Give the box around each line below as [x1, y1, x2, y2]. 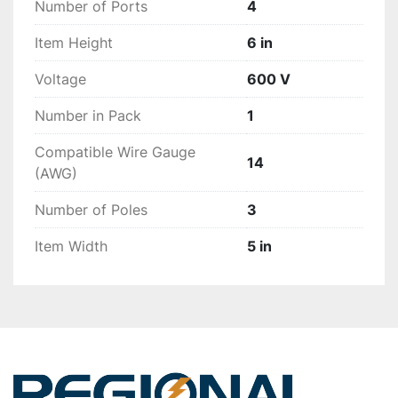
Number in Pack [35, 107, 141, 125]
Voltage [35, 70, 86, 89]
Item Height [35, 34, 113, 52]
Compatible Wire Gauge [35, 143, 195, 162]
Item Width [35, 237, 107, 256]
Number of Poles [35, 201, 147, 219]
